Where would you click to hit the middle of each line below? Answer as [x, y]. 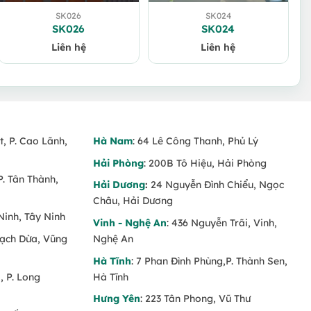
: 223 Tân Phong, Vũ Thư [196, 299]
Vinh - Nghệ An [130, 223]
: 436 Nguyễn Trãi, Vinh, [222, 223]
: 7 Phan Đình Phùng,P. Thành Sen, [210, 261]
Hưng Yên [117, 299]
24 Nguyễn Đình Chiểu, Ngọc [218, 185]
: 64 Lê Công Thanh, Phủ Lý [196, 141]
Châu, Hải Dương [133, 201]
